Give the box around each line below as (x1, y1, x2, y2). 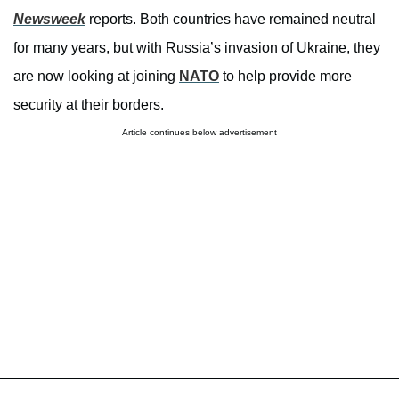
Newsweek (13, 12, 85, 28)
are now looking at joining (13, 69, 179, 85)
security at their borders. (13, 97, 164, 113)
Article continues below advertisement (122, 127, 277, 138)
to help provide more (219, 69, 352, 85)
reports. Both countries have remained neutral (85, 12, 376, 28)
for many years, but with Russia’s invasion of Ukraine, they (13, 40, 380, 56)
